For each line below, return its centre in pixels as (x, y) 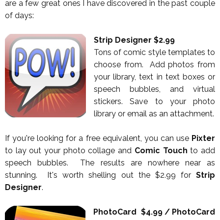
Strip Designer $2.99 (134, 40)
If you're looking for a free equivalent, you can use (98, 138)
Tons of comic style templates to (154, 53)
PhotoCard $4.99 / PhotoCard (154, 212)
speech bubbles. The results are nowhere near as (110, 163)
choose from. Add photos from (154, 65)
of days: (19, 16)
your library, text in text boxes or (154, 77)
